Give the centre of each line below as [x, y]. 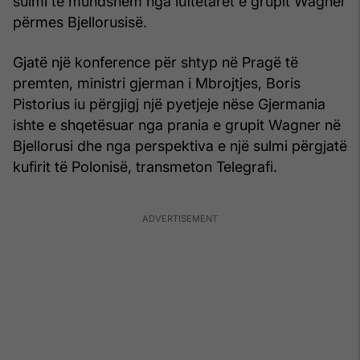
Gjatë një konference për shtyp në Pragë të [155, 62]
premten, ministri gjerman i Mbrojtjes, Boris [157, 83]
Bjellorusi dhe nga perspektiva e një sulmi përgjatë [180, 145]
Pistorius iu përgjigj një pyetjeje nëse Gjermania [169, 104]
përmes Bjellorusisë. [80, 22]
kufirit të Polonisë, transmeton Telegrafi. [145, 166]
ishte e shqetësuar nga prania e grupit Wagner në [177, 125]
